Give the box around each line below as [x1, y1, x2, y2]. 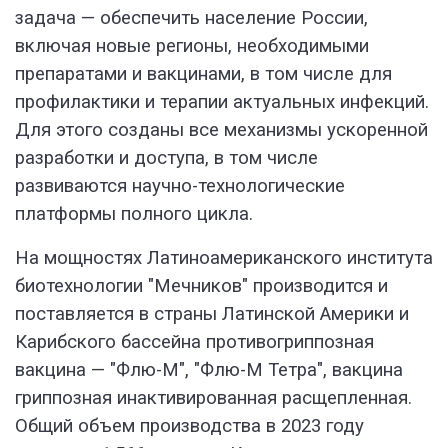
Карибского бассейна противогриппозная [15, 331, 374, 354]
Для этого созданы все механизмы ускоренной [15, 119, 428, 142]
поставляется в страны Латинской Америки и [15, 303, 409, 326]
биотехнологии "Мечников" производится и [15, 275, 388, 298]
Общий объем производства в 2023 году [15, 415, 364, 438]
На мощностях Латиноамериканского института [15, 247, 433, 270]
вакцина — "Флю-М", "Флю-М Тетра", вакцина [15, 359, 403, 382]
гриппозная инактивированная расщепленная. [15, 387, 412, 410]
